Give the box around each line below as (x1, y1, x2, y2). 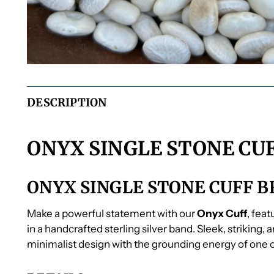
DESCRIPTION (27, 95, 107, 110)
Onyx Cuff (197, 207, 248, 220)
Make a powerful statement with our (27, 207, 198, 220)
